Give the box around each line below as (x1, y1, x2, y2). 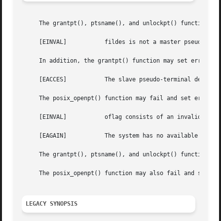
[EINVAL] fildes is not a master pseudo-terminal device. (22, 38, 67, 46)
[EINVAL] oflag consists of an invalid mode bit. (22, 113, 67, 121)
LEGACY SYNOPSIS (26, 200, 78, 208)
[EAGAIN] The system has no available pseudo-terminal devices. (22, 132, 67, 140)
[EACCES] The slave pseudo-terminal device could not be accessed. (22, 76, 67, 83)
